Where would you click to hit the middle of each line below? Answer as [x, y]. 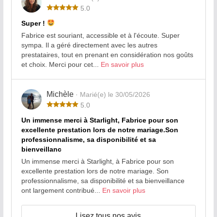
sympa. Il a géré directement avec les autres [89, 45]
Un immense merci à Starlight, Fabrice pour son [100, 120]
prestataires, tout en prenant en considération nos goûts [107, 54]
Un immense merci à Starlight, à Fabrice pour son [97, 161]
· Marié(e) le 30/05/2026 [113, 94]
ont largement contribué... [62, 190]
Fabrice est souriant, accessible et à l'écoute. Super [100, 35]
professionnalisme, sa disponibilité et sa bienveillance [103, 180]
